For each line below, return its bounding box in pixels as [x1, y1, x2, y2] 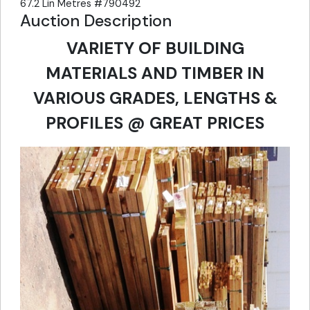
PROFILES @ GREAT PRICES [46, 112, 264, 134]
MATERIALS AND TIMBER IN [46, 62, 264, 84]
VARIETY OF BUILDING [66, 37, 244, 60]
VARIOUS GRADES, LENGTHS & [33, 87, 277, 109]
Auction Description [20, 10, 172, 32]
